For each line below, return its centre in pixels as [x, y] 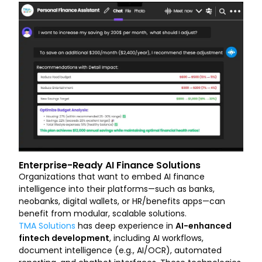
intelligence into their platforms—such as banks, [117, 189]
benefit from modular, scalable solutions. [103, 213]
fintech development [64, 238]
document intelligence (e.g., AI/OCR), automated [120, 250]
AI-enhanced [204, 225]
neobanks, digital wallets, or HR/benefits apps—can [122, 201]
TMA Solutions [47, 225]
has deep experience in [125, 225]
